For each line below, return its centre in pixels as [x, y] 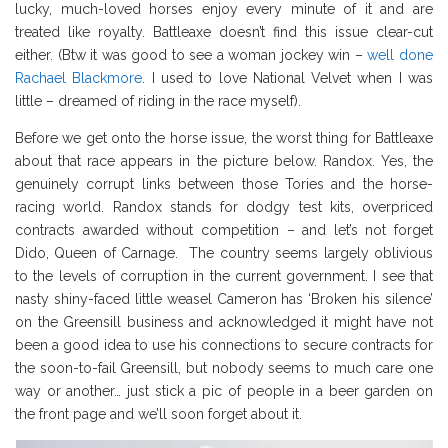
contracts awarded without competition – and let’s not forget [224, 230]
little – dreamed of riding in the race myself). [158, 101]
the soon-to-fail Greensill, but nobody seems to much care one [224, 368]
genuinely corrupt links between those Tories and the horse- [224, 184]
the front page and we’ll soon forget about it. [158, 414]
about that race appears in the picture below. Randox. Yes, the [224, 161]
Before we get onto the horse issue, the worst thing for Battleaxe [224, 138]
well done [400, 55]
